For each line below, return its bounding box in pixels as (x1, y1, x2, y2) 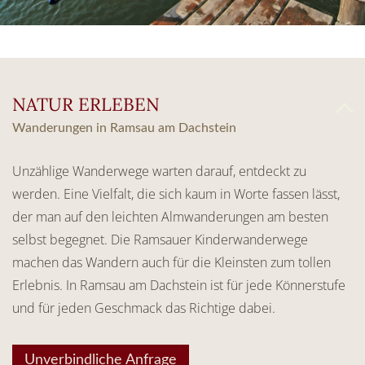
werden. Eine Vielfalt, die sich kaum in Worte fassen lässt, (12, 184, 340, 203)
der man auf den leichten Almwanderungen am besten (12, 207, 328, 226)
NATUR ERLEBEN (12, 92, 160, 116)
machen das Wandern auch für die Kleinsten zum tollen (12, 253, 331, 271)
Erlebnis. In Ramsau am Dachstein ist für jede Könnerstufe (12, 275, 345, 294)
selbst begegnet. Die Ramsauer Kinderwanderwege (12, 230, 308, 248)
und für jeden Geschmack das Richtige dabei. (12, 298, 275, 317)
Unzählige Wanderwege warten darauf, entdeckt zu (12, 161, 306, 180)
